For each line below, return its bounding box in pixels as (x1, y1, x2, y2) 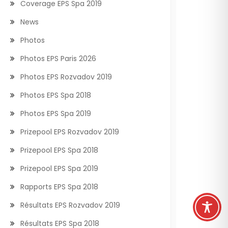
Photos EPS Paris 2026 (20, 53, 96, 64)
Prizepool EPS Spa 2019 (20, 163, 98, 174)
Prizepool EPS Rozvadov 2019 (20, 127, 119, 137)
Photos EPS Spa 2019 (20, 108, 91, 119)
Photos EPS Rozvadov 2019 (20, 72, 112, 82)
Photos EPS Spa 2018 (20, 90, 91, 100)
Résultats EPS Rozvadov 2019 (20, 200, 120, 210)
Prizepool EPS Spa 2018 (20, 145, 98, 155)
